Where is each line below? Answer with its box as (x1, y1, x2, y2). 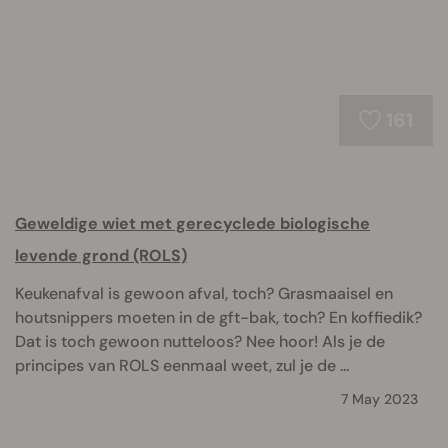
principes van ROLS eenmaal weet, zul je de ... (15, 355, 349, 376)
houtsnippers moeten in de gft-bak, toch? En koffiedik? (15, 307, 422, 328)
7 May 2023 (341, 390, 418, 408)
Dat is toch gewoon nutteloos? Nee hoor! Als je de (15, 331, 385, 352)
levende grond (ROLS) (15, 245, 187, 266)
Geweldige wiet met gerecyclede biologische (15, 213, 370, 234)
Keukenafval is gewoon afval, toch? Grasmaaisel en (15, 283, 393, 304)
